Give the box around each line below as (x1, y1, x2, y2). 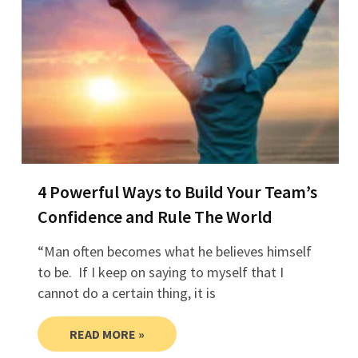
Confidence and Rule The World (37, 205, 272, 229)
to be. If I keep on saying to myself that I (37, 263, 284, 282)
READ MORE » (69, 326, 145, 343)
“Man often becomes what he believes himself (37, 242, 312, 261)
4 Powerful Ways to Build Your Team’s (37, 181, 317, 204)
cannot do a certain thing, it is (37, 284, 216, 303)
